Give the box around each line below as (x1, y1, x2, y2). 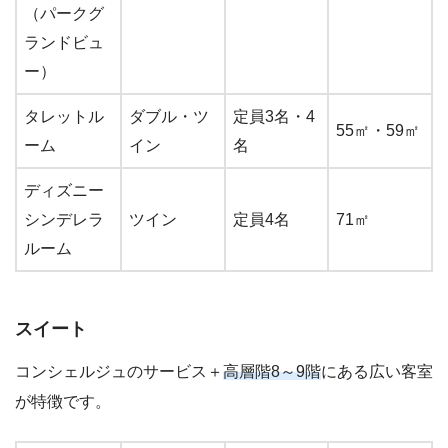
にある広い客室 (321, 363, 433, 381)
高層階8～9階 (223, 363, 321, 381)
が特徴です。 (15, 393, 111, 411)
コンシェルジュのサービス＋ (15, 363, 223, 381)
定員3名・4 (233, 108, 315, 126)
